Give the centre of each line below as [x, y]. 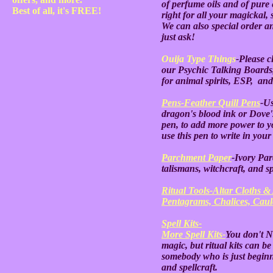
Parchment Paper [197, 158]
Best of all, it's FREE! [57, 11]
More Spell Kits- [193, 234]
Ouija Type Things [199, 59]
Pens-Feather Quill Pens [211, 103]
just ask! [178, 37]
